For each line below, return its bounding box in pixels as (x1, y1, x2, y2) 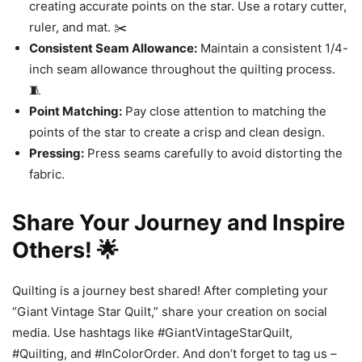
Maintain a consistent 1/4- (197, 40, 348, 56)
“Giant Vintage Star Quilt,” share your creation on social (12, 303, 327, 319)
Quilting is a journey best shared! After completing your (12, 282, 328, 298)
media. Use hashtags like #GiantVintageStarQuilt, (12, 324, 293, 340)
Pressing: (29, 145, 84, 161)
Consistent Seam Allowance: (29, 40, 197, 56)
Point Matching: (29, 103, 122, 119)
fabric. (29, 166, 65, 182)
